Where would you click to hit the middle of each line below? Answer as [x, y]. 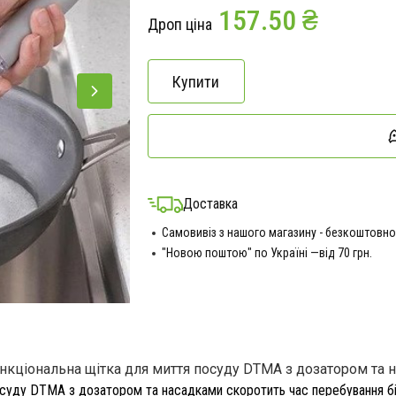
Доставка [210, 204]
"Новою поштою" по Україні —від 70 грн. [267, 253]
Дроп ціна [179, 24]
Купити [196, 81]
